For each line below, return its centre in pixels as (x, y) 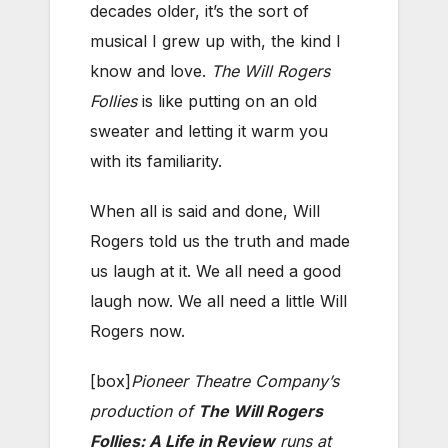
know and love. (150, 70)
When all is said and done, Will (205, 210)
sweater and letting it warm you (209, 130)
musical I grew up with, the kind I (215, 40)
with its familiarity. (156, 160)
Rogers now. (137, 330)
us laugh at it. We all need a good (215, 270)
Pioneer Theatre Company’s (235, 380)
